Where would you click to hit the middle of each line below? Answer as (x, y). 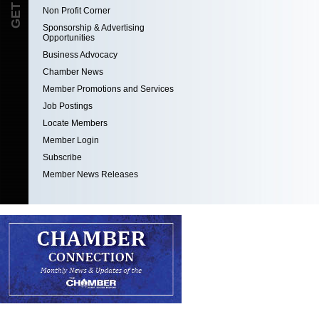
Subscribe (62, 157)
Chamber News (73, 72)
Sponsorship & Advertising (94, 28)
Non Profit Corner (77, 11)
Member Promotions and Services (108, 89)
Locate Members (75, 123)
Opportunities (69, 38)
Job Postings (68, 106)
